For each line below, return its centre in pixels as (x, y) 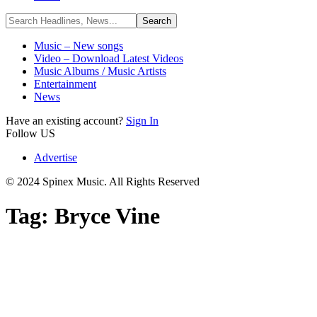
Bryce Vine (107, 216)
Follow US (30, 133)
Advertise (56, 157)
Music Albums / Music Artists (100, 71)
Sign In (142, 121)
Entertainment (65, 84)
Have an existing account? (66, 121)
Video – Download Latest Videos (109, 58)
